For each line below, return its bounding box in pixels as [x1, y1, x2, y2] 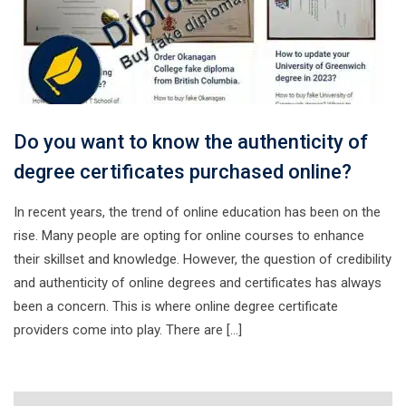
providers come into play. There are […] [14, 322, 242, 338]
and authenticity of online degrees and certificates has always [14, 275, 382, 291]
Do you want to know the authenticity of [14, 130, 368, 153]
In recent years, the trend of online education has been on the [14, 204, 381, 220]
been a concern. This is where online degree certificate [14, 298, 338, 314]
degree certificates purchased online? [14, 160, 352, 183]
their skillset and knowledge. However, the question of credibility [14, 251, 391, 267]
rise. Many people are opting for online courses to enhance [14, 227, 364, 244]
